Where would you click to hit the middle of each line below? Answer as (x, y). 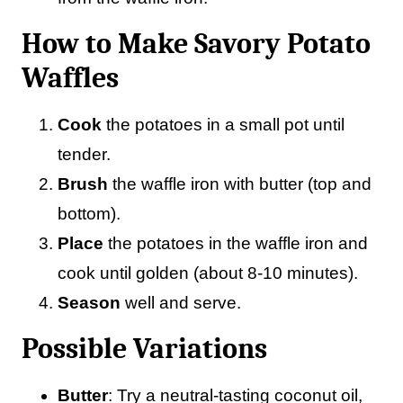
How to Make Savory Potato (196, 44)
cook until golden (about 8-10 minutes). (208, 273)
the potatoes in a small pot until (223, 125)
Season (89, 303)
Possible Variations (144, 349)
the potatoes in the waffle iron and (236, 243)
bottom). (89, 214)
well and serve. (181, 303)
